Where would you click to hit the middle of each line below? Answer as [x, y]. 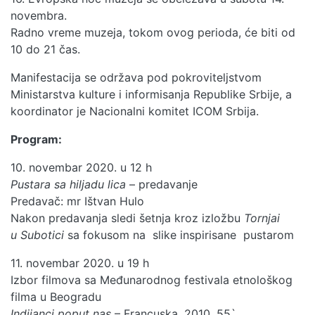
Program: [36, 139]
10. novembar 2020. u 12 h [83, 167]
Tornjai [262, 218]
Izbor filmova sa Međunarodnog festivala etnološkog [152, 279]
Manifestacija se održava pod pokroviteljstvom [136, 77]
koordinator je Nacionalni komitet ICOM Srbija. [135, 111]
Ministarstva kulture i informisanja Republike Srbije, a [151, 94]
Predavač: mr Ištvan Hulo [77, 201]
